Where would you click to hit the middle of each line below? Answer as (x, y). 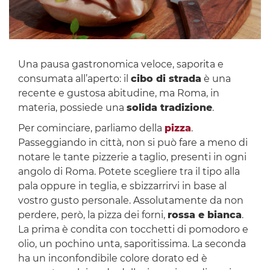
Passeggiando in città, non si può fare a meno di (133, 143)
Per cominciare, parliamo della (91, 128)
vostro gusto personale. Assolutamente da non (130, 201)
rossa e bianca (204, 215)
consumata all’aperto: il (74, 79)
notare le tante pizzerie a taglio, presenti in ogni (132, 157)
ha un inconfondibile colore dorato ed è (112, 259)
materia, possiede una (72, 108)
